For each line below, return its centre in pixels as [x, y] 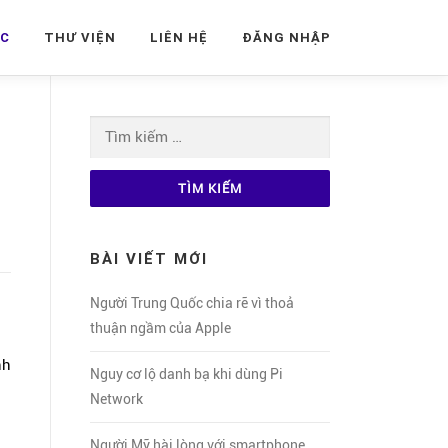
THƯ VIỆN [80, 37]
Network [116, 399]
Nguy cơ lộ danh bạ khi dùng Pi [186, 374]
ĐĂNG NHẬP [286, 37]
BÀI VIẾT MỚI [149, 258]
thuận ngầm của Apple [160, 328]
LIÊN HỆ [179, 37]
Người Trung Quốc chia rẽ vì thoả [192, 303]
